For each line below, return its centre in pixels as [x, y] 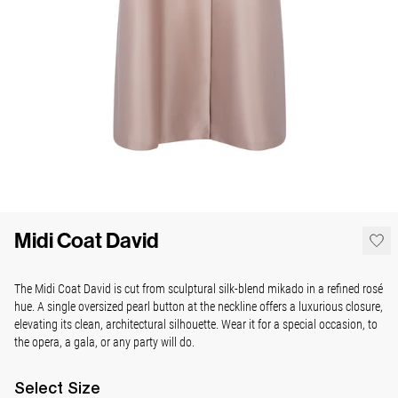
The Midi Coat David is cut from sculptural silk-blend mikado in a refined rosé [199, 289]
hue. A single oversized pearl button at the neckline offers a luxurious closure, [199, 306]
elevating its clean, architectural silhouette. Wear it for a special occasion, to [196, 324]
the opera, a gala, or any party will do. [104, 342]
